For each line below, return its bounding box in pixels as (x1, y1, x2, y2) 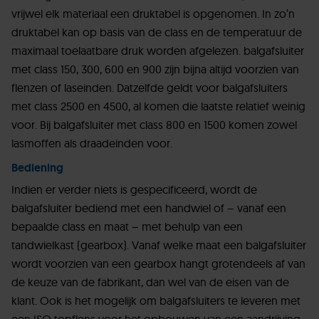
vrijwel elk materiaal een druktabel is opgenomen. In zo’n (11, 6, 295, 21)
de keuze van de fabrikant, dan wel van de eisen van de (11, 275, 289, 290)
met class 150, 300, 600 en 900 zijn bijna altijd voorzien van (11, 62, 299, 77)
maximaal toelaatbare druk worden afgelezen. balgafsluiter (11, 43, 304, 58)
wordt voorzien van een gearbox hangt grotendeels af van (11, 256, 305, 271)
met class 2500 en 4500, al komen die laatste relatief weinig (11, 99, 305, 114)
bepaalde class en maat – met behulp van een (11, 219, 243, 234)
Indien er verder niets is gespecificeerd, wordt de (11, 182, 257, 197)
